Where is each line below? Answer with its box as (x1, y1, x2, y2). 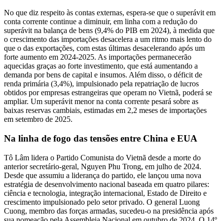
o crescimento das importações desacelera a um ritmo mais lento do (4, 35, 212, 44)
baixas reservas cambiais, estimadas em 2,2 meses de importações (4, 106, 207, 115)
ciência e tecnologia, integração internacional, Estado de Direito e (4, 188, 207, 197)
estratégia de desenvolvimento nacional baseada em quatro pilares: (4, 180, 209, 188)
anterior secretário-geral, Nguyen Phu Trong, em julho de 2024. (4, 162, 201, 171)
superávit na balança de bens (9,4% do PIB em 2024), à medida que (4, 26, 215, 35)
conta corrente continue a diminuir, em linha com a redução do (4, 17, 197, 26)
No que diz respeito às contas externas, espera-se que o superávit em (4, 8, 216, 17)
